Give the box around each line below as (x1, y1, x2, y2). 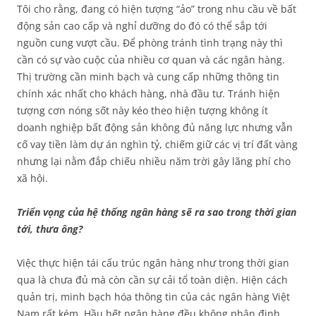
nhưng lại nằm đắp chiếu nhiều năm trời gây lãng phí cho (17, 154, 291, 168)
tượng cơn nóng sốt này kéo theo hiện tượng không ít (17, 104, 268, 117)
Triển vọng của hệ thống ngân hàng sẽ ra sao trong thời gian (17, 205, 296, 219)
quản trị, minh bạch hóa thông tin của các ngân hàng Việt (17, 290, 290, 303)
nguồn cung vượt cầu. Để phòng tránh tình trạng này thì (17, 36, 283, 49)
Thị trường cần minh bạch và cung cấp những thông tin (17, 70, 279, 83)
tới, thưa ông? (17, 222, 83, 236)
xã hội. (17, 171, 48, 185)
